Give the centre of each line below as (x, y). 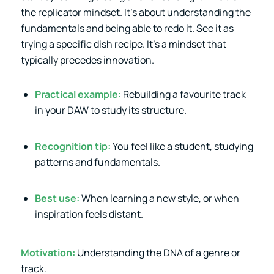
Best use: (57, 198)
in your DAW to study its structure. (110, 110)
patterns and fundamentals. (97, 162)
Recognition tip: (72, 146)
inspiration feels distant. (89, 214)
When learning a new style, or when (159, 198)
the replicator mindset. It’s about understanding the (135, 12)
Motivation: (48, 252)
